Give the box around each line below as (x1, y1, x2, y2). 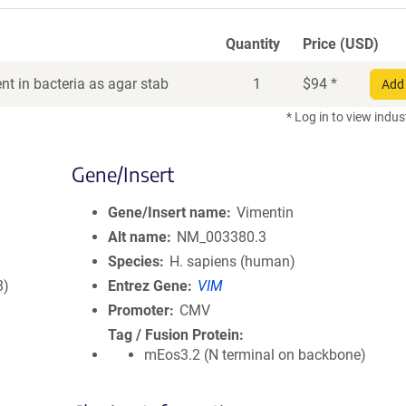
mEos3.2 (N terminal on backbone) (144, 346, 366, 363)
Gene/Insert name (108, 204, 227, 221)
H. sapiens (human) (169, 253, 296, 270)
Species (108, 253, 159, 270)
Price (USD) (303, 35, 379, 53)
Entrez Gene (108, 277, 188, 295)
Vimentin (237, 204, 295, 221)
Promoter (108, 302, 169, 319)
